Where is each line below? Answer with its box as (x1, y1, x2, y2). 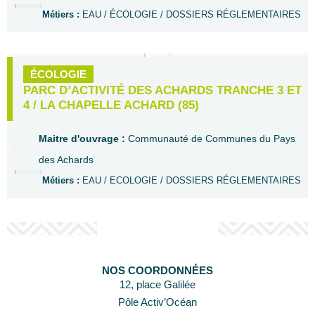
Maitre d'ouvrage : (39, 133, 128, 144)
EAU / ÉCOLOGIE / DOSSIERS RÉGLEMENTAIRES (82, 9, 301, 20)
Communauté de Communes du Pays (128, 133, 295, 144)
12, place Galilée (120, 278, 195, 290)
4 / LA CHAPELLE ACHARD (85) (23, 98, 199, 112)
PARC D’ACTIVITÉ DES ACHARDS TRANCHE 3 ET (23, 84, 302, 97)
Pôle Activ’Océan (118, 296, 197, 308)
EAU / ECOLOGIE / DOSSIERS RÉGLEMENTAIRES (82, 175, 301, 186)
